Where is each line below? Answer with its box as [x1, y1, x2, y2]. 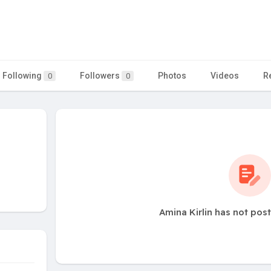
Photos [158, 70, 186, 80]
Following [2, 70, 44, 80]
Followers [80, 70, 122, 80]
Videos [211, 70, 239, 80]
